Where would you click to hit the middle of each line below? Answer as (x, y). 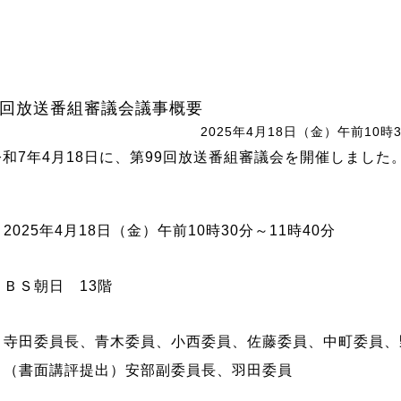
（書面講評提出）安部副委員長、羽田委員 (148, 370)
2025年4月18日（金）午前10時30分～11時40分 (170, 230)
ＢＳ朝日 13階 (58, 286)
